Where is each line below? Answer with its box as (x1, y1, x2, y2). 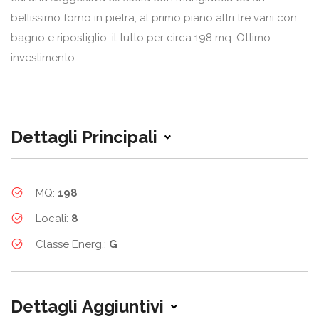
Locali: (36, 211, 71, 225)
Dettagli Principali (11, 126, 157, 147)
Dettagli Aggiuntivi (11, 296, 164, 317)
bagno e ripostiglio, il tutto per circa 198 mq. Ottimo (11, 31, 271, 44)
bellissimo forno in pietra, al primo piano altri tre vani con (11, 11, 297, 24)
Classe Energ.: (36, 237, 109, 251)
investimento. (11, 51, 77, 64)
